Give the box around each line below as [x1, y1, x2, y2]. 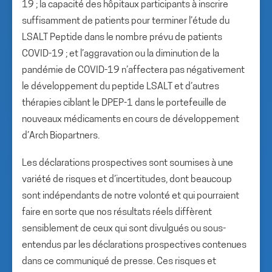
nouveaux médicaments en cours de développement [22, 115, 239, 124]
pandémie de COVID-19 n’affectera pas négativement [22, 66, 245, 75]
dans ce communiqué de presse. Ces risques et [22, 257, 216, 267]
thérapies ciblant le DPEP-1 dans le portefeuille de [22, 98, 226, 108]
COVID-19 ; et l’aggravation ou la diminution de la [22, 49, 219, 59]
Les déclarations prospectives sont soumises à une [22, 158, 233, 168]
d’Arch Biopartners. [22, 131, 100, 141]
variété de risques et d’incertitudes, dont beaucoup [22, 175, 232, 185]
